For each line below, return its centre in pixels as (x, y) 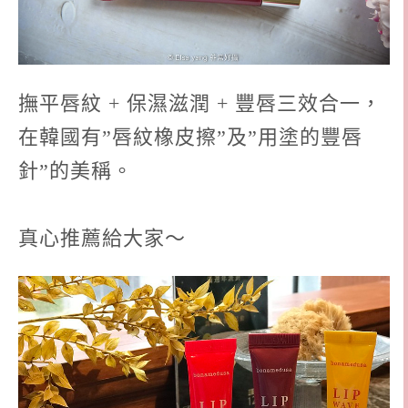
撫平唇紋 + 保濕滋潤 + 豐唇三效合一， (200, 103)
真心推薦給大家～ (102, 238)
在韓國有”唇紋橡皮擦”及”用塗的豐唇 (190, 137)
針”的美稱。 (76, 170)
